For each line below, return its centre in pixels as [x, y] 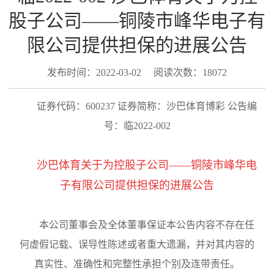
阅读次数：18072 [190, 73]
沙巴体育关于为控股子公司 [103, 165]
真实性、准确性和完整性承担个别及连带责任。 [137, 264]
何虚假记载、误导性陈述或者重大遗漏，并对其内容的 [137, 244]
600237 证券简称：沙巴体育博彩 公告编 [171, 106]
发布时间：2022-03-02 [94, 73]
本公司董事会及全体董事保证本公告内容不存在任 [147, 224]
